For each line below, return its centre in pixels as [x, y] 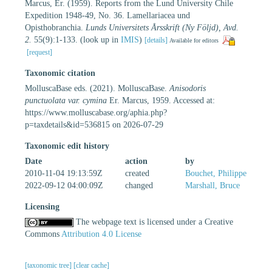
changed [139, 185]
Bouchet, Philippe [216, 173]
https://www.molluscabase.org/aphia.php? [96, 112]
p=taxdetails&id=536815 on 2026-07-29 [94, 124]
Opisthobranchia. [55, 27]
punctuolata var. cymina [66, 100]
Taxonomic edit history [67, 146]
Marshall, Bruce [212, 185]
